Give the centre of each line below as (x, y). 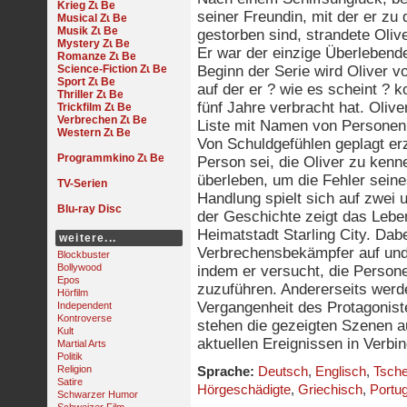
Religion (74, 369)
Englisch (341, 372)
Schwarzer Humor (98, 394)
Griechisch (330, 390)
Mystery (79, 44)
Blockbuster (84, 254)
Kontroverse (84, 318)
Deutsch (283, 372)
